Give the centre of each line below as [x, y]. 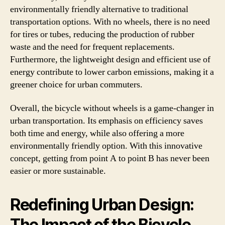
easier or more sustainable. [58, 171]
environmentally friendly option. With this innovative [106, 146]
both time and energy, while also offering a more [97, 133]
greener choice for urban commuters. [76, 84]
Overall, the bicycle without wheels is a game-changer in [112, 108]
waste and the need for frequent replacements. [92, 47]
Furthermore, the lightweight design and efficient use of [110, 59]
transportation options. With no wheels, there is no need [110, 22]
